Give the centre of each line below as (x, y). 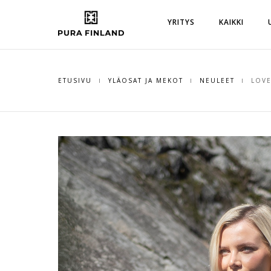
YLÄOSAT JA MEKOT (145, 80)
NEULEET (217, 80)
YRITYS (181, 22)
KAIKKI (232, 22)
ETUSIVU (75, 80)
